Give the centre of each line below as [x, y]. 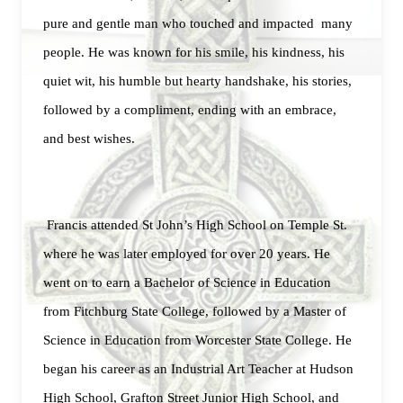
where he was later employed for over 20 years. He [187, 254]
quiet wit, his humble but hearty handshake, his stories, [197, 81]
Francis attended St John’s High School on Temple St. [195, 225]
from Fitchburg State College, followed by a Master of [195, 311]
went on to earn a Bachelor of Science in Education [187, 282]
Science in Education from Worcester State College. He [197, 340]
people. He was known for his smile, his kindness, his [194, 52]
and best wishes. [89, 139]
